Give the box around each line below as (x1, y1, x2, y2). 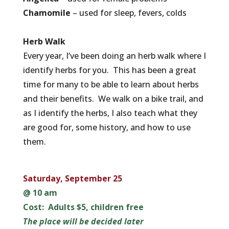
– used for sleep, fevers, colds (72, 7, 187, 18)
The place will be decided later (22, 216, 144, 227)
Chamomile (22, 7, 71, 18)
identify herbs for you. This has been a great (22, 64, 196, 76)
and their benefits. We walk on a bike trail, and (22, 93, 203, 104)
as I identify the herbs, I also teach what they (22, 107, 197, 119)
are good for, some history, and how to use (22, 122, 191, 133)
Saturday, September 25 (22, 173, 122, 184)
